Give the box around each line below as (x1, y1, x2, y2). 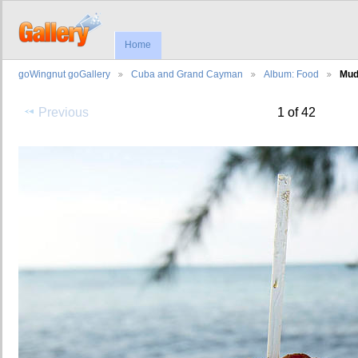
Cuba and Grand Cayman (131, 69, 243, 80)
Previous (38, 105, 89, 120)
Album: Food (264, 69, 319, 80)
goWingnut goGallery (18, 69, 110, 80)
